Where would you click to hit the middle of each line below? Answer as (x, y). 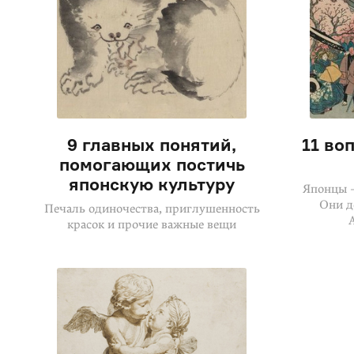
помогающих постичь (152, 164)
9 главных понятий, (152, 145)
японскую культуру (152, 184)
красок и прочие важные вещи (152, 224)
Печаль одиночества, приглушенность (152, 209)
